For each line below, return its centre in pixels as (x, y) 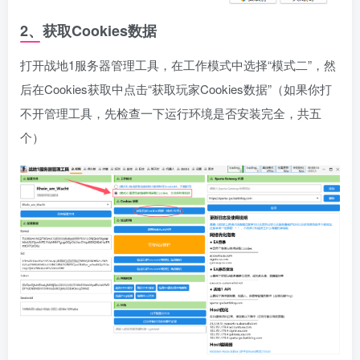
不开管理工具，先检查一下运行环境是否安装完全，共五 (171, 113)
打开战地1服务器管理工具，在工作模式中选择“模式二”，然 (178, 65)
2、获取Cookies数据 (88, 31)
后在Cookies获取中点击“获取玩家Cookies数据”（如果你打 (176, 89)
